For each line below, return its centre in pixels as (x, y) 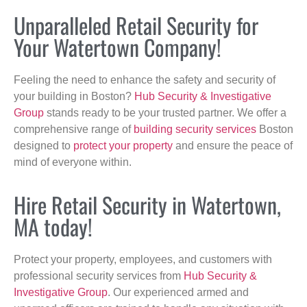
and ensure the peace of (233, 145)
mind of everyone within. (73, 162)
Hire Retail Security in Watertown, (147, 205)
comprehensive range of (74, 129)
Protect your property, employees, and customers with (143, 260)
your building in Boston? (74, 96)
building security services (195, 129)
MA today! (53, 227)
